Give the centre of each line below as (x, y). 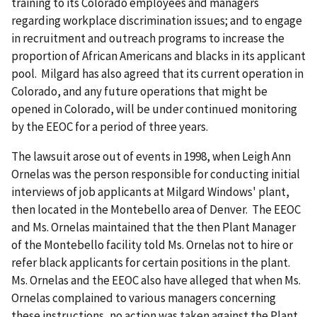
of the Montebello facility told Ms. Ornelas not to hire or (152, 245)
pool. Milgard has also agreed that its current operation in (157, 74)
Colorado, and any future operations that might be (139, 92)
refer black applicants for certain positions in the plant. (152, 263)
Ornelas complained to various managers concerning (144, 298)
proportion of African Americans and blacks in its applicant (158, 56)
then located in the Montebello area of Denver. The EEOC (156, 210)
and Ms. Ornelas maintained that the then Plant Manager (154, 227)
